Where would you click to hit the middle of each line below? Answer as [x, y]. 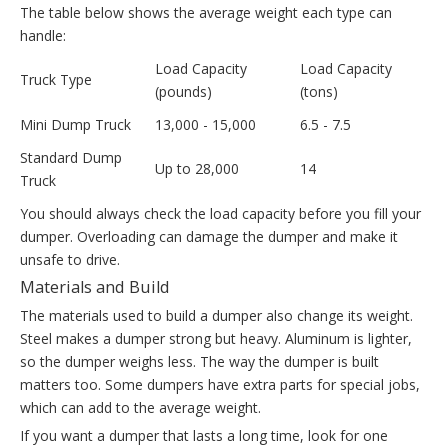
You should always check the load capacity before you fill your [220, 214]
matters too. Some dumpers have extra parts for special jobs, [220, 385]
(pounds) [183, 92]
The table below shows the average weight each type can [206, 13]
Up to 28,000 [197, 169]
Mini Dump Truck [75, 125]
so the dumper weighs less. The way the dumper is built [199, 362]
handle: [43, 36]
